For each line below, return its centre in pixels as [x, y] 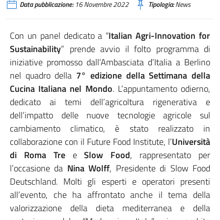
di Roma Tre [38, 155]
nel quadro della [43, 75]
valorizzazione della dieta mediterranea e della [110, 208]
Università [191, 142]
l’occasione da [39, 168]
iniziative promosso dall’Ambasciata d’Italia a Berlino [110, 62]
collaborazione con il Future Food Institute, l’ [91, 142]
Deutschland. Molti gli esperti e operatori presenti [110, 181]
